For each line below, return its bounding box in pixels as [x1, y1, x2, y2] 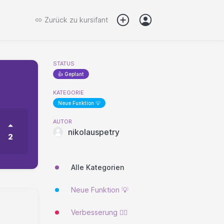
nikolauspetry [68, 127, 119, 137]
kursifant [77, 15, 108, 24]
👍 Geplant [58, 71, 84, 77]
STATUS [53, 60, 74, 67]
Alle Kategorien [71, 163, 124, 171]
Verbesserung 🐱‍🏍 [71, 208, 127, 216]
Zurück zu [44, 15, 77, 24]
